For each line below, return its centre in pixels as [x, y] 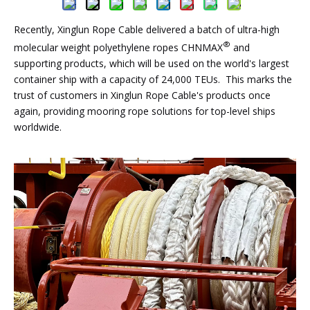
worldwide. [38, 127]
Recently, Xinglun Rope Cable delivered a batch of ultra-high [147, 29]
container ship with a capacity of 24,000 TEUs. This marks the [153, 79]
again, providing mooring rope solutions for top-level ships [145, 111]
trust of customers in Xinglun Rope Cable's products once [142, 95]
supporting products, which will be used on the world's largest [152, 63]
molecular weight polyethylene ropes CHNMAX [118, 47]
